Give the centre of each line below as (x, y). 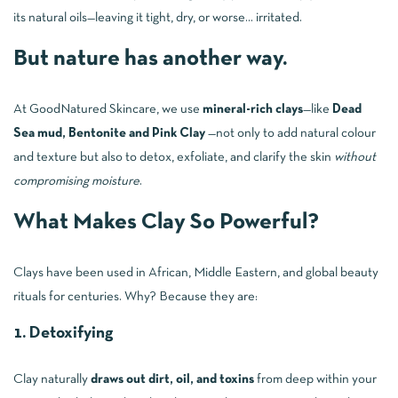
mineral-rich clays (253, 109)
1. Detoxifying (63, 333)
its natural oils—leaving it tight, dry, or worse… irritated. (158, 17)
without (355, 157)
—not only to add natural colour (292, 133)
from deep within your (315, 379)
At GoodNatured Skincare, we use (108, 109)
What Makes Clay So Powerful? (166, 222)
